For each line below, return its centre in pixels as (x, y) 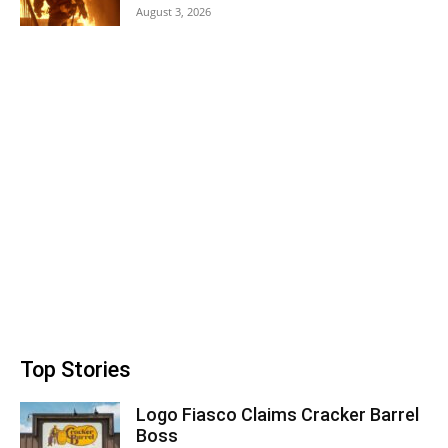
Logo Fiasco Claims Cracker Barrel (277, 414)
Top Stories (75, 369)
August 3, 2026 (173, 11)
